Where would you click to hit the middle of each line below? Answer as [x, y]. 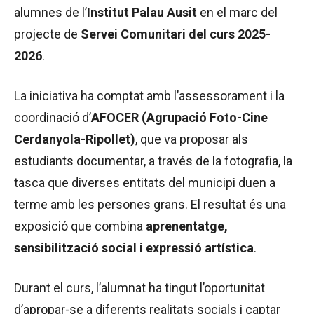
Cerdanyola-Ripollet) [75, 139]
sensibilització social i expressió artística [134, 247]
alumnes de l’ [50, 12]
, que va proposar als [192, 139]
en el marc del [237, 12]
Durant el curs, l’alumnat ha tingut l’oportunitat [139, 287]
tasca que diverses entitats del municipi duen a [145, 182]
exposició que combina [80, 226]
